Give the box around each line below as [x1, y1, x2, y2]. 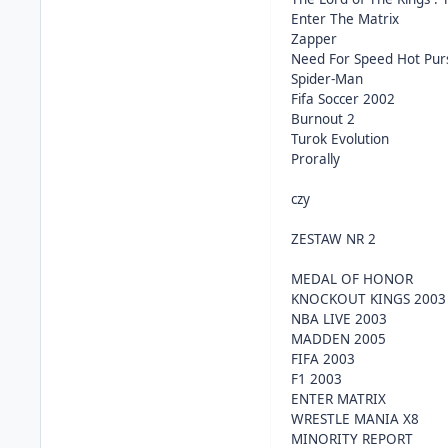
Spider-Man [291, 70, 364, 88]
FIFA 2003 [291, 350, 356, 368]
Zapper [291, 30, 338, 48]
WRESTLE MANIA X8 [291, 410, 420, 428]
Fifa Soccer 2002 [291, 90, 396, 108]
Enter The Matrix [291, 10, 400, 28]
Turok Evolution [291, 130, 390, 148]
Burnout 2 [291, 110, 356, 128]
